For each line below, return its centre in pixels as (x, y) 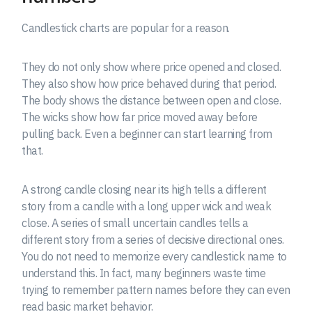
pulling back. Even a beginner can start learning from (147, 133)
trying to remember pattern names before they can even (156, 289)
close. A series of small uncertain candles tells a (135, 223)
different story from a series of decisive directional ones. (153, 239)
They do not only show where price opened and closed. (151, 67)
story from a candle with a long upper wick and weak (147, 206)
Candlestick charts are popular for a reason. (126, 28)
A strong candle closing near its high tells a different (144, 189)
